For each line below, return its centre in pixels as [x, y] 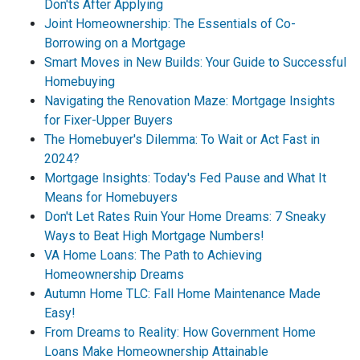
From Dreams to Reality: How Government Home [180, 332]
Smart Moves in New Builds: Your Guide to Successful [195, 62]
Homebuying [80, 81]
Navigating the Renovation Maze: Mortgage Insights [190, 100]
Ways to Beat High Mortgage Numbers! [154, 235]
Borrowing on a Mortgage [115, 43]
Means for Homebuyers [111, 197]
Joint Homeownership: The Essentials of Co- [170, 23]
